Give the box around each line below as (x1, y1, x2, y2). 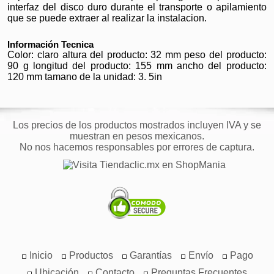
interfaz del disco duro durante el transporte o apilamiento (7, 2, 267, 12)
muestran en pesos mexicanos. (70, 131, 204, 141)
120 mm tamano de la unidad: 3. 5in (7, 72, 163, 82)
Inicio (29, 250, 53, 261)
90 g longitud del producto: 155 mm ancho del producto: (7, 61, 267, 71)
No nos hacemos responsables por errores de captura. (20, 142, 254, 152)
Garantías (129, 250, 172, 261)
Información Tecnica (7, 40, 94, 50)
